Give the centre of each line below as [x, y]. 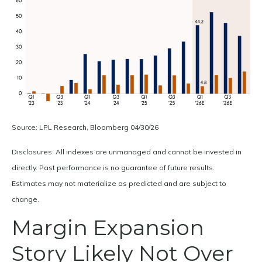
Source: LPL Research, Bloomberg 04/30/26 [86, 127]
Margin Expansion [108, 227]
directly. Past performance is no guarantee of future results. [113, 167]
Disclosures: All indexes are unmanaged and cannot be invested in [127, 151]
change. [26, 199]
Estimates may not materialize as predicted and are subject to [119, 183]
